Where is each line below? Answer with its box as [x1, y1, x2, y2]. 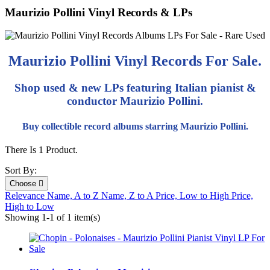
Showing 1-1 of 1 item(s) [5, 212, 100, 222]
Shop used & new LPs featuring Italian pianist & [14, 81, 256, 95]
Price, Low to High [155, 190, 231, 201]
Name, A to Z [47, 190, 101, 201]
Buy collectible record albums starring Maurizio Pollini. [22, 121, 248, 131]
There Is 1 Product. [5, 144, 78, 155]
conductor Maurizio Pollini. [67, 95, 203, 108]
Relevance [5, 190, 47, 201]
